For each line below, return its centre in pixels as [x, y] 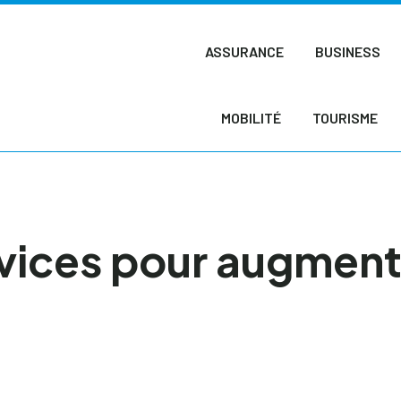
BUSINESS [348, 51]
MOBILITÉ [251, 118]
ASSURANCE [245, 51]
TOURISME [345, 118]
